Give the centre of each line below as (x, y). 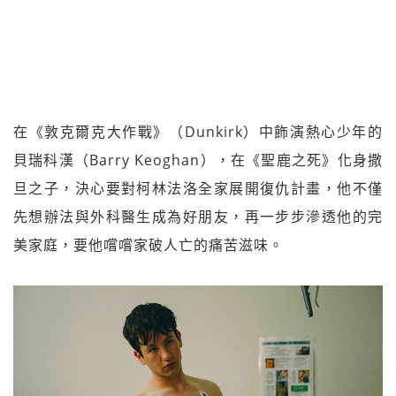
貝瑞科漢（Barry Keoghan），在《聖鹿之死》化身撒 (198, 160)
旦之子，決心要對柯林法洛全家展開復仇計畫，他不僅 (198, 188)
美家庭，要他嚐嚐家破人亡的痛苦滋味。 (148, 245)
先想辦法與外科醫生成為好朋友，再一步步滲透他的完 (198, 217)
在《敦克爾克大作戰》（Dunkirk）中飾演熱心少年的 (198, 132)
